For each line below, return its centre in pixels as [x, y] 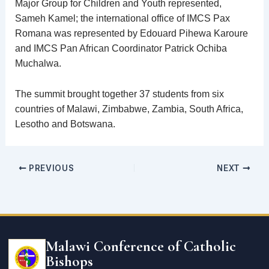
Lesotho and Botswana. [65, 124]
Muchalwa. [38, 64]
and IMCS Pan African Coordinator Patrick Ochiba [121, 49]
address [37, 233]
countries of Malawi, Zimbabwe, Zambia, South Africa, [129, 109]
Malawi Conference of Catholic [141, 246]
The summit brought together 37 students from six [119, 94]
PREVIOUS [50, 168]
